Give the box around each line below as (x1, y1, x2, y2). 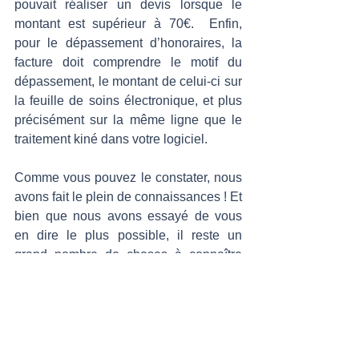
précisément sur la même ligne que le (14, 113, 242, 127)
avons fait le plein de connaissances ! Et (14, 190, 242, 204)
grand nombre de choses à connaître (14, 248, 242, 261)
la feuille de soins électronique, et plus (14, 94, 242, 107)
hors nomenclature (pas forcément (14, 344, 242, 357)
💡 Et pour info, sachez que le (14, 305, 185, 319)
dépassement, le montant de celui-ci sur (14, 75, 242, 88)
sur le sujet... (14, 267, 89, 280)
